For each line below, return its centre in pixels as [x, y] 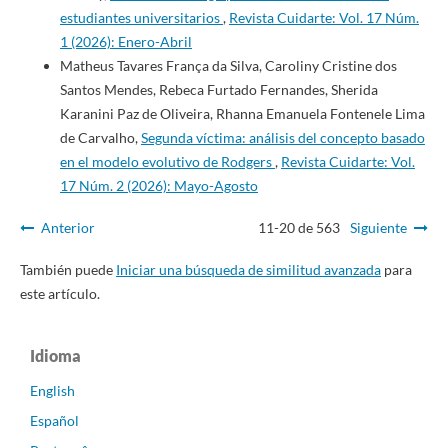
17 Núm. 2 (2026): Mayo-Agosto [158, 185]
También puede [67, 270]
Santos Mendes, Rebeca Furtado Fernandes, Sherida [218, 89]
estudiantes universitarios [141, 17]
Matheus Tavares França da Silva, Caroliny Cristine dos [228, 65]
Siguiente [379, 228]
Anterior [67, 228]
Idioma [55, 356]
